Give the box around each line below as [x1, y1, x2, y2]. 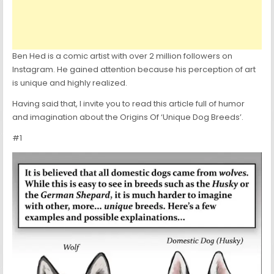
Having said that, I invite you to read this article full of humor [12, 98, 245, 110]
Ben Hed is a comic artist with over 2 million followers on [12, 50, 233, 62]
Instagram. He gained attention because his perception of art [12, 64, 256, 76]
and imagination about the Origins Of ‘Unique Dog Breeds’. [12, 111, 244, 124]
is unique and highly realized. [12, 77, 128, 89]
